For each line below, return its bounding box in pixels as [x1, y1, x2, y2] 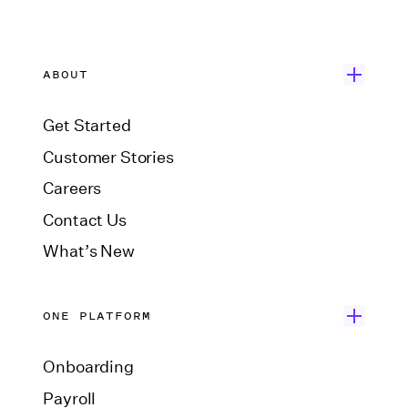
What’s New [43, 241, 135, 262]
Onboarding [43, 357, 134, 378]
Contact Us [43, 209, 127, 230]
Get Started [43, 116, 131, 137]
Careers [43, 178, 102, 199]
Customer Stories [43, 147, 174, 168]
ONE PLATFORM [43, 307, 151, 325]
